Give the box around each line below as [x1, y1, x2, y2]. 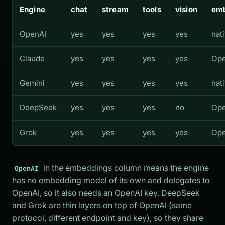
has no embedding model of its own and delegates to [12, 175, 210, 185]
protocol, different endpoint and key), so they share [12, 212, 203, 223]
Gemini [20, 78, 45, 88]
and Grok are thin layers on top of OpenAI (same [12, 200, 192, 210]
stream [102, 4, 129, 14]
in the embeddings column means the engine [41, 162, 209, 173]
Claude [20, 53, 45, 63]
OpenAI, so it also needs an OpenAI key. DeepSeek [12, 187, 200, 198]
